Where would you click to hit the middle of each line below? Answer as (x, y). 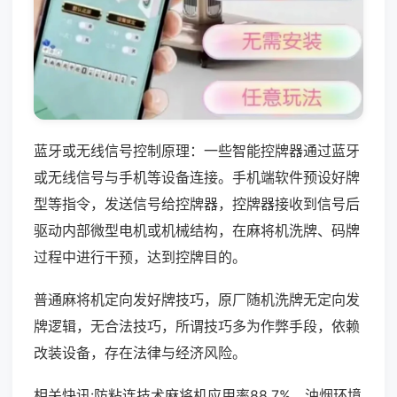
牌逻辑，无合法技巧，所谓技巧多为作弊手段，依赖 (197, 326)
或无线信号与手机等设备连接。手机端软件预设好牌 (197, 177)
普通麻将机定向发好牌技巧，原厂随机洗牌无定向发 (197, 299)
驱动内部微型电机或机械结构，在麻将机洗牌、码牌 (197, 230)
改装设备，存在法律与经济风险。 (140, 352)
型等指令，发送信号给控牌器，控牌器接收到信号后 (197, 203)
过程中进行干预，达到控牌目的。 (140, 257)
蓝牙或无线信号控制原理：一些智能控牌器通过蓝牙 (197, 150)
